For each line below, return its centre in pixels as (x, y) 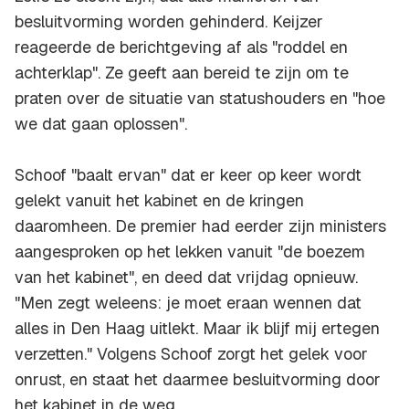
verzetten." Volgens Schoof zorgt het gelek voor (191, 354)
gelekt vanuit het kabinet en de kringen (159, 201)
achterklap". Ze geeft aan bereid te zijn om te (182, 73)
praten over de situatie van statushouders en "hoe (200, 99)
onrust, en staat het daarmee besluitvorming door (198, 380)
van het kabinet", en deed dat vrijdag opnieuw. (186, 278)
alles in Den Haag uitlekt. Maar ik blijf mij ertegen (197, 329)
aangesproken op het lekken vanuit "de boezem (190, 252)
